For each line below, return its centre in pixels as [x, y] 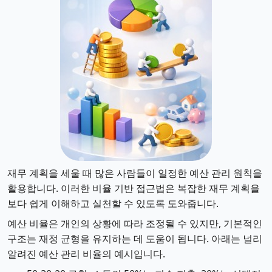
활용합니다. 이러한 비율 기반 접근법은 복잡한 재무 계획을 [134, 188]
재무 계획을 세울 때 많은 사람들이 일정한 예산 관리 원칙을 [135, 173]
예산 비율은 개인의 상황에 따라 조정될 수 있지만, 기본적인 [135, 223]
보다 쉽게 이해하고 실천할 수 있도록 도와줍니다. [113, 203]
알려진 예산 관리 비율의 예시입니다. [86, 254]
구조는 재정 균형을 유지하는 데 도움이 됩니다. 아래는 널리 [135, 239]
